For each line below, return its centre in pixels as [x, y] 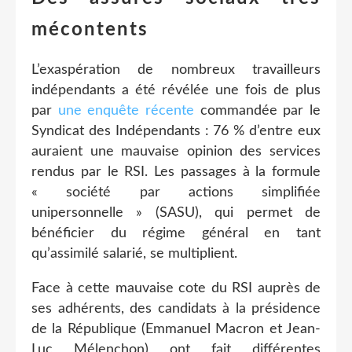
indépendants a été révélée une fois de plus [176, 90]
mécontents [90, 29]
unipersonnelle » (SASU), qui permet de [176, 213]
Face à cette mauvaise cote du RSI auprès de [176, 288]
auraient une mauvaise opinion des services [176, 151]
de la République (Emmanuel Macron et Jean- [176, 329]
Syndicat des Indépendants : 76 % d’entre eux [176, 131]
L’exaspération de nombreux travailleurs [176, 70]
